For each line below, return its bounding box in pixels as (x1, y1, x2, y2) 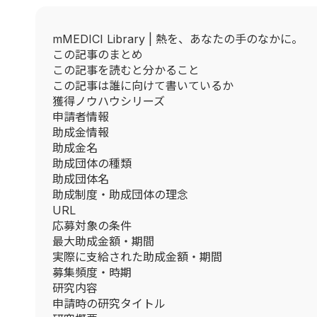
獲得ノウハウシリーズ (52, 93, 165, 108)
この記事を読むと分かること (52, 62, 200, 77)
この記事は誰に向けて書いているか (52, 78, 234, 93)
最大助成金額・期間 (52, 234, 154, 248)
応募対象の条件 (52, 218, 132, 233)
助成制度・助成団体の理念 (52, 187, 188, 202)
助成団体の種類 (52, 156, 132, 171)
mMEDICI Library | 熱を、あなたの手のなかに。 (52, 31, 303, 46)
